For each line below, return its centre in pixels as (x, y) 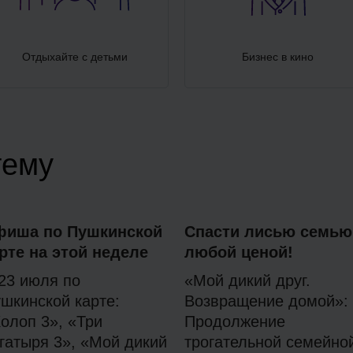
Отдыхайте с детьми (75, 57)
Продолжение (235, 322)
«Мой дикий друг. (247, 281)
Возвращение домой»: (266, 301)
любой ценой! (239, 253)
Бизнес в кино (278, 57)
